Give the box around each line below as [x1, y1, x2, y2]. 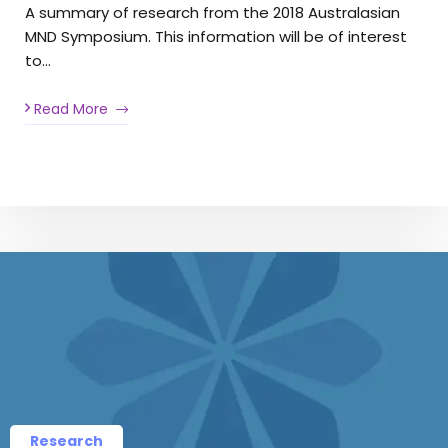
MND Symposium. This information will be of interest [25, 26, 407, 48]
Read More [30, 98, 108, 119]
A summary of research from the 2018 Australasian [25, 2, 400, 24]
